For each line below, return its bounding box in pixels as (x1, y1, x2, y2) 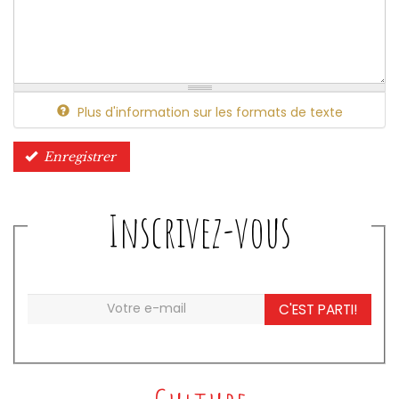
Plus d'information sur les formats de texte (73, 102, 343, 121)
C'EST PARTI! (279, 299, 357, 319)
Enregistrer (44, 148, 116, 165)
